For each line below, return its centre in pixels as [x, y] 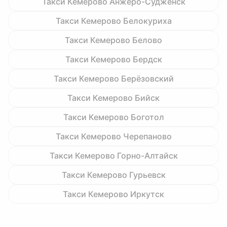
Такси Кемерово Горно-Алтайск [113, 156]
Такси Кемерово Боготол [113, 117]
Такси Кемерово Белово [113, 40]
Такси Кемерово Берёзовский [113, 79]
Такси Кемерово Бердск [113, 59]
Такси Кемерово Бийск [113, 98]
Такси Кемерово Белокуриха [113, 21]
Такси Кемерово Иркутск [113, 194]
